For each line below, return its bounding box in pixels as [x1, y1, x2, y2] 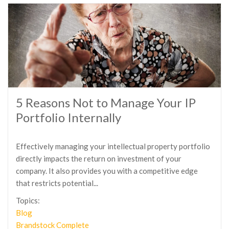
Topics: [16, 196, 40, 205]
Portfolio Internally [16, 110, 121, 125]
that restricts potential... [16, 178, 98, 188]
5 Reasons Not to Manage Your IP [16, 95, 196, 110]
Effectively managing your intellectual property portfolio [16, 142, 210, 151]
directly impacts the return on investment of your [16, 154, 181, 163]
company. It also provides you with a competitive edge [16, 166, 198, 175]
